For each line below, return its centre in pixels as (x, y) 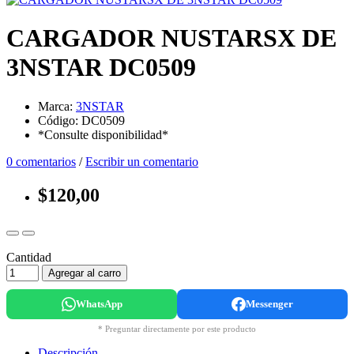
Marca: (57, 106)
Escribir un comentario (142, 161)
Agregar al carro (85, 273)
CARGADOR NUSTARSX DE (171, 38)
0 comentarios (41, 161)
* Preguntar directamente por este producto (177, 328)
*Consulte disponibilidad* (103, 134)
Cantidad (29, 257)
